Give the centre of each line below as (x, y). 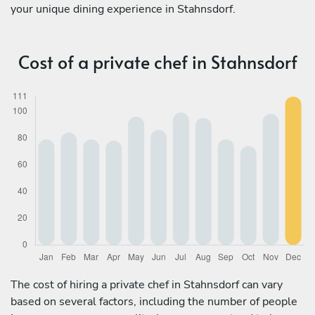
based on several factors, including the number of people (154, 301)
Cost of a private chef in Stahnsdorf (157, 61)
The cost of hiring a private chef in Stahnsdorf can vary (147, 284)
